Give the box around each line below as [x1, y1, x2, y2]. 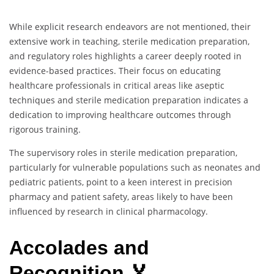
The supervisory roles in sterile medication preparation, [9, 147, 237, 159]
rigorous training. [9, 124, 81, 136]
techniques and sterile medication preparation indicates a [9, 94, 248, 106]
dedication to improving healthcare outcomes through [9, 109, 231, 121]
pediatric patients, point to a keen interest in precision [9, 176, 232, 188]
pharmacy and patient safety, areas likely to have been [9, 191, 233, 203]
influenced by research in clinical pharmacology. [9, 206, 208, 218]
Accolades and [9, 236, 149, 259]
